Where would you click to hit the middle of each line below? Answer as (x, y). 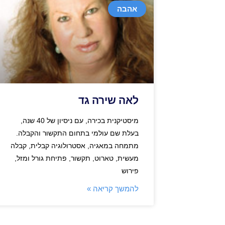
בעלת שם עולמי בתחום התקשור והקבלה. (77, 133)
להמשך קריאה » (113, 188)
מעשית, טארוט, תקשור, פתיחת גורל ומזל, (77, 158)
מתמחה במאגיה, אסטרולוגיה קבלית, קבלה (75, 145)
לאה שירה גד (108, 100)
